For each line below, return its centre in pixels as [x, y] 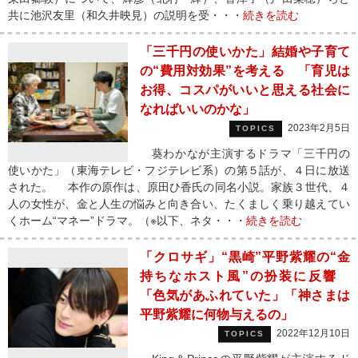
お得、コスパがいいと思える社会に [245, 90]
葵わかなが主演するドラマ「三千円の [245, 153]
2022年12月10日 [313, 333]
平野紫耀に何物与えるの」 [217, 314]
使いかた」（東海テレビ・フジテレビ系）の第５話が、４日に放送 [179, 170]
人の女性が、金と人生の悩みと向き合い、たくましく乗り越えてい [179, 204]
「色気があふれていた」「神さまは [245, 295]
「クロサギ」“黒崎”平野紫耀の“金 [245, 257]
